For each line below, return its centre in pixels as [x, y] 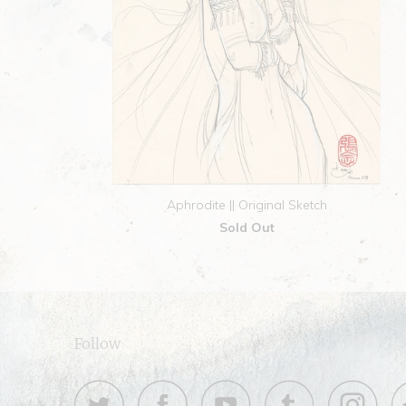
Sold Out [246, 228]
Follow [97, 343]
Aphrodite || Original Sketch [246, 205]
